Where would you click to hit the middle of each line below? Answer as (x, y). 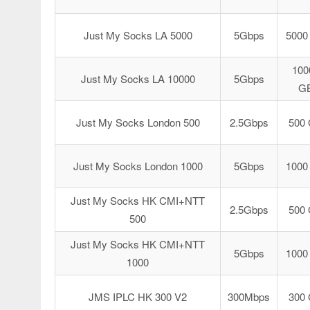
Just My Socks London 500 (138, 122)
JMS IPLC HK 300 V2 (138, 297)
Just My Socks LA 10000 (138, 79)
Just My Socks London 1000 (138, 166)
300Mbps (249, 297)
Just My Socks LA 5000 (138, 35)
